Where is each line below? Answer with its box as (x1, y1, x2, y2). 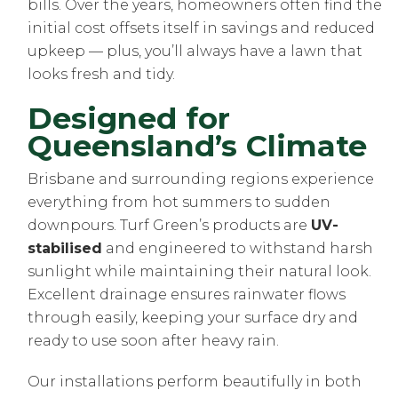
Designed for (28, 99, 231, 137)
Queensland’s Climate (28, 127, 368, 164)
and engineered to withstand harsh (102, 240, 374, 258)
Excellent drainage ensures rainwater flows (28, 286, 346, 304)
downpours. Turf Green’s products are (28, 217, 312, 235)
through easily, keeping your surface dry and (28, 309, 359, 327)
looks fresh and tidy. (28, 66, 176, 84)
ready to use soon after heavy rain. (28, 332, 280, 350)
